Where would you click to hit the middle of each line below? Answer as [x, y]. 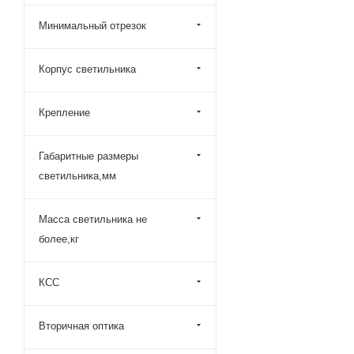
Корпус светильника [87, 69]
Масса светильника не [93, 219]
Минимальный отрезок [92, 26]
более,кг [59, 239]
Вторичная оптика [81, 326]
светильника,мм [77, 176]
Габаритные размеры [88, 156]
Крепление [64, 113]
